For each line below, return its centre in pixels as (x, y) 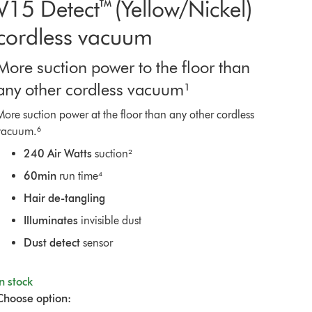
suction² (112, 154)
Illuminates (50, 220)
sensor (96, 243)
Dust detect (52, 243)
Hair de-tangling (64, 198)
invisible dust (109, 220)
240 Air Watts (57, 154)
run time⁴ (79, 176)
